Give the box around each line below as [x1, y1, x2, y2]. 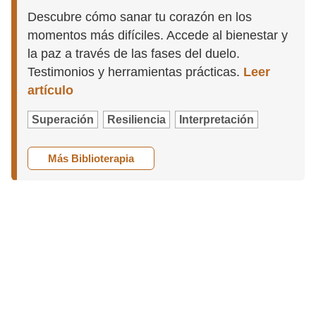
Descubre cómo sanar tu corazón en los [28, 10, 253, 25]
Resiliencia [107, 114, 166, 126]
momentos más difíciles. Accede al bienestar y [28, 28, 288, 43]
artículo [28, 83, 74, 98]
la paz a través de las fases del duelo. [28, 47, 241, 61]
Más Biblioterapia [48, 152, 135, 164]
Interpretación [179, 114, 255, 126]
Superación [32, 114, 95, 126]
